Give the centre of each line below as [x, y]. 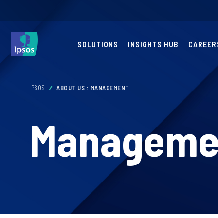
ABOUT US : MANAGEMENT [93, 88]
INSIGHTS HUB [153, 44]
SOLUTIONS [98, 44]
